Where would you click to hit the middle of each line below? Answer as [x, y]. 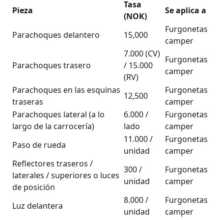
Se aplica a [186, 10]
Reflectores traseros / [53, 164]
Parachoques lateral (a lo [58, 114]
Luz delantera [38, 206]
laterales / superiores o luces [66, 175]
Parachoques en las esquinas [66, 90]
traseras [28, 102]
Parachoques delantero [56, 35]
